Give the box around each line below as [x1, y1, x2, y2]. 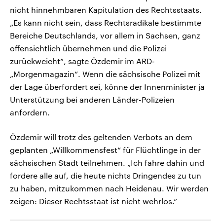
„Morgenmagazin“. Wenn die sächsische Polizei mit [10, 69, 200, 79]
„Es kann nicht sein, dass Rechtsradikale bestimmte [10, 18, 201, 28]
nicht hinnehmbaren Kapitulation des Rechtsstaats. [10, 5, 202, 15]
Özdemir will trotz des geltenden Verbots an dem [10, 132, 192, 142]
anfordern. [10, 108, 50, 117]
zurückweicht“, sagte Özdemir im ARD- [10, 56, 155, 66]
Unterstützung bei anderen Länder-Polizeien [10, 95, 175, 105]
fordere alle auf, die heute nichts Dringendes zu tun [10, 171, 201, 181]
